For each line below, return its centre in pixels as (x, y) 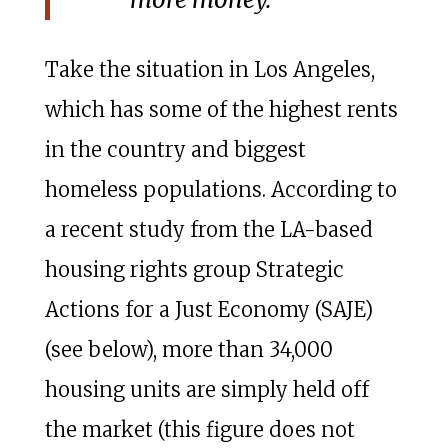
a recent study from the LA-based (208, 229)
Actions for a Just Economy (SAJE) (208, 309)
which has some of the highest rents (221, 109)
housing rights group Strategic (194, 269)
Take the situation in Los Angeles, (209, 69)
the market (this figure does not (199, 429)
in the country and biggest (175, 149)
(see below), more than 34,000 (188, 349)
